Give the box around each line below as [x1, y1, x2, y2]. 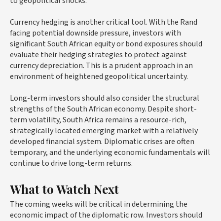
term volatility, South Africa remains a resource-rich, [10, 114, 186, 125]
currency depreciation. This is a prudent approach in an [10, 60, 193, 71]
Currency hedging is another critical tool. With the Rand [10, 16, 197, 28]
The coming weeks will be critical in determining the [10, 198, 187, 210]
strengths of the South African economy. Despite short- [10, 103, 197, 114]
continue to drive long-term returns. [10, 157, 133, 169]
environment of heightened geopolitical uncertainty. [10, 71, 188, 82]
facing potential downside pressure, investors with [10, 27, 181, 38]
